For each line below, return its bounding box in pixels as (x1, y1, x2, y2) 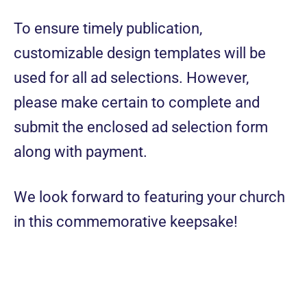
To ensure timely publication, (14, 20, 202, 38)
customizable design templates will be (14, 45, 266, 62)
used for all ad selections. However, (14, 69, 249, 87)
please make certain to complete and (14, 94, 260, 112)
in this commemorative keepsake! (14, 213, 241, 231)
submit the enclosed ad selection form (14, 119, 268, 136)
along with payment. (14, 143, 151, 161)
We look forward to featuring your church (14, 188, 285, 206)
